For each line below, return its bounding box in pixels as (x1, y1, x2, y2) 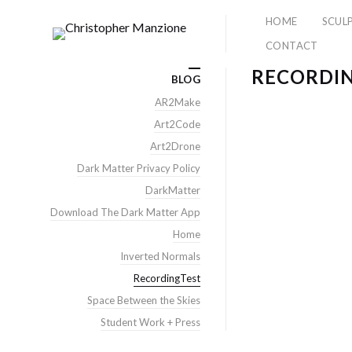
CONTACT (266, 39, 318, 52)
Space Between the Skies (87, 294, 200, 306)
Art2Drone (150, 140, 200, 152)
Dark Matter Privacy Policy (77, 162, 200, 174)
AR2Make (155, 96, 200, 108)
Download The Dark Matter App (50, 206, 200, 218)
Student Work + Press (101, 316, 200, 328)
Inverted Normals (120, 250, 200, 262)
